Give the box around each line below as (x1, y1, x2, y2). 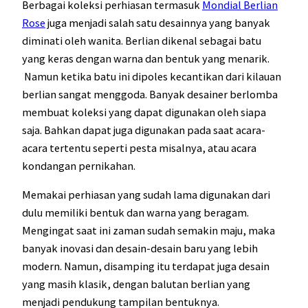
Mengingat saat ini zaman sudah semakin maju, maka (22, 223, 275, 238)
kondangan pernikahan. (22, 158, 135, 173)
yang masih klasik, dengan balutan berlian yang (22, 277, 250, 291)
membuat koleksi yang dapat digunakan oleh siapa (22, 104, 266, 119)
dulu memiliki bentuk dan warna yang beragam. (22, 206, 249, 220)
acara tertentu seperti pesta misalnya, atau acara (22, 140, 256, 155)
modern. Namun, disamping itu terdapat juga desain (22, 259, 269, 274)
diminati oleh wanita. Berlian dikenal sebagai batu (22, 33, 261, 47)
